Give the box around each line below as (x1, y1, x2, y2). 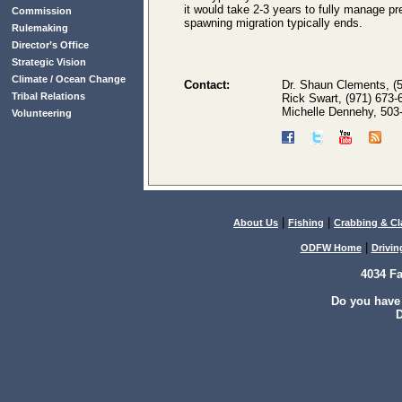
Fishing (288, 217, 324, 228)
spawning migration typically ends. (184, 16, 363, 30)
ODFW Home (300, 242, 362, 253)
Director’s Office (12, 39, 89, 50)
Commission (12, 5, 72, 16)
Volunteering (12, 108, 72, 118)
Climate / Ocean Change (12, 74, 126, 84)
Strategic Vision (12, 57, 86, 67)
